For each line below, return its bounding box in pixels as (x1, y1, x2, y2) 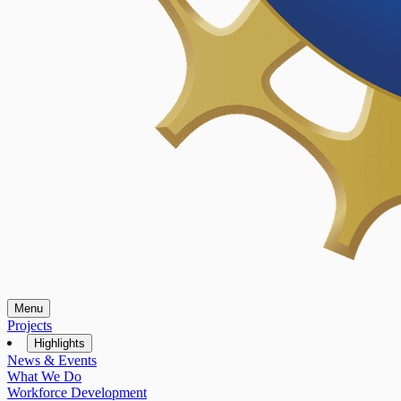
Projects (7, 318, 52, 333)
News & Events (7, 353, 97, 368)
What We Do (7, 369, 81, 384)
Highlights (34, 337, 85, 350)
